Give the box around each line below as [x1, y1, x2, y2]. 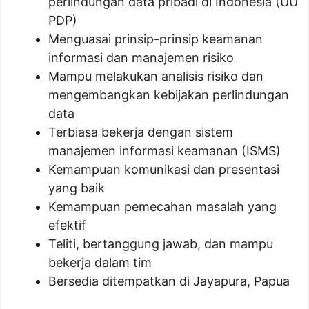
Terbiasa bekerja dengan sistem [48, 125, 233, 139]
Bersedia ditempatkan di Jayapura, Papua [48, 274, 290, 288]
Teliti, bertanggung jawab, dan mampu [48, 237, 273, 251]
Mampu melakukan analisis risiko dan [48, 69, 263, 83]
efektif [48, 218, 86, 232]
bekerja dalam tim [48, 255, 152, 270]
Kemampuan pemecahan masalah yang [48, 199, 277, 214]
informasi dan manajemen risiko [48, 50, 234, 65]
